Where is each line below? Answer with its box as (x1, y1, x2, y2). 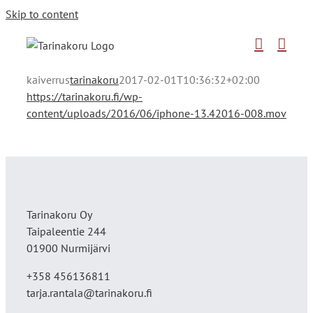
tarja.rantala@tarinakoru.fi (27, 286, 152, 300)
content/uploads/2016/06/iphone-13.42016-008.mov (27, 106, 286, 120)
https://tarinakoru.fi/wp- (27, 89, 143, 103)
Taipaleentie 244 (27, 224, 106, 238)
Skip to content (6, 7, 78, 21)
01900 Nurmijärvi (27, 241, 110, 255)
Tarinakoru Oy (27, 208, 92, 221)
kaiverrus (27, 73, 70, 87)
